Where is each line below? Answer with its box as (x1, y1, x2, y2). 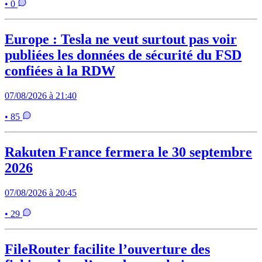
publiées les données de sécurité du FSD (5, 47, 242, 63)
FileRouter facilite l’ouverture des (5, 241, 210, 257)
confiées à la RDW (5, 63, 115, 79)
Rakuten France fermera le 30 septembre (5, 144, 252, 160)
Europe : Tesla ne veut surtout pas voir (5, 32, 237, 47)
